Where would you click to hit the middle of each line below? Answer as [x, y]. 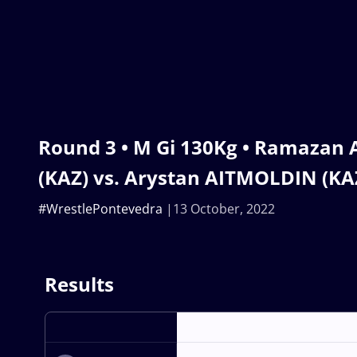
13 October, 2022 [224, 209]
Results [79, 284]
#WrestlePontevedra [100, 209]
